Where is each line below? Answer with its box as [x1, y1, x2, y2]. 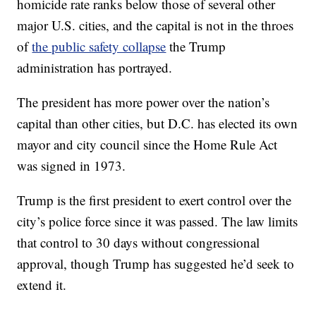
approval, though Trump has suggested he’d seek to [17, 255, 295, 273]
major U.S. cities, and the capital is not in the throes [17, 16, 294, 35]
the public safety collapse [32, 37, 166, 56]
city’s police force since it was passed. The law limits [17, 212, 298, 231]
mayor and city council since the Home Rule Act [17, 135, 278, 154]
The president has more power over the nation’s [17, 93, 270, 111]
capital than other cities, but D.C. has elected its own [17, 114, 298, 133]
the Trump [166, 37, 226, 56]
